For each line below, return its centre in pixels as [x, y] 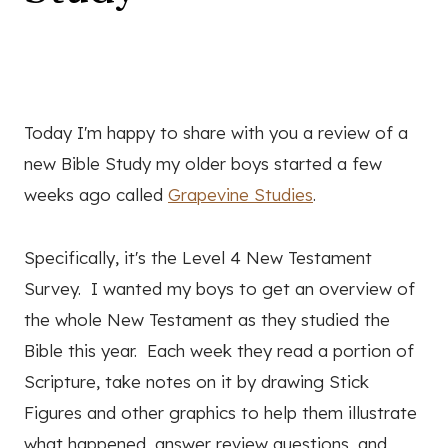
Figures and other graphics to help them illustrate [220, 413]
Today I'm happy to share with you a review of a [216, 133]
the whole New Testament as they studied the [207, 320]
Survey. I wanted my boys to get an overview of [219, 289]
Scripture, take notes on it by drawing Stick [196, 382]
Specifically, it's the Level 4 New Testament [198, 258]
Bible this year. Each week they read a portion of [219, 351]
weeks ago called [96, 195]
